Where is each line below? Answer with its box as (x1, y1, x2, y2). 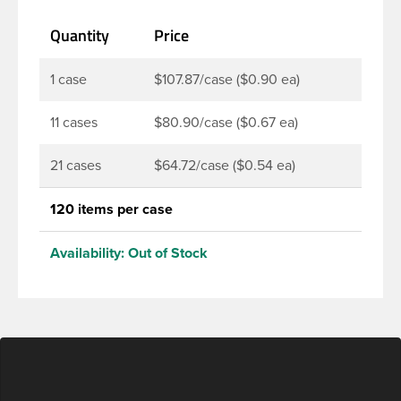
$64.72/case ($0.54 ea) (154, 156, 295, 175)
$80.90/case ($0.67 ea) (154, 113, 298, 132)
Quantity (50, 22, 109, 47)
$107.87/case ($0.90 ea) (154, 70, 300, 89)
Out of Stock (128, 243, 208, 262)
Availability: (50, 243, 124, 262)
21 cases (50, 156, 101, 175)
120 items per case (50, 200, 173, 218)
